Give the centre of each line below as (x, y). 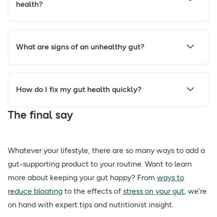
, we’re (195, 191)
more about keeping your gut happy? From (82, 178)
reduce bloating (35, 191)
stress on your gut (154, 191)
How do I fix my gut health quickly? (79, 90)
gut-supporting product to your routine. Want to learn (100, 164)
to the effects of (93, 191)
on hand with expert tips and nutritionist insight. (91, 205)
